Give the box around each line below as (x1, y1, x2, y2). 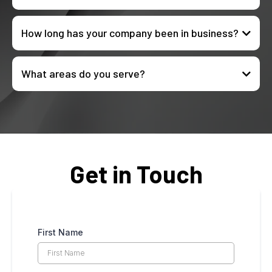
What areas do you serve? (21, 67, 145, 81)
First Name (38, 227, 83, 238)
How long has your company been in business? (21, 26, 239, 40)
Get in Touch (69, 159, 203, 189)
